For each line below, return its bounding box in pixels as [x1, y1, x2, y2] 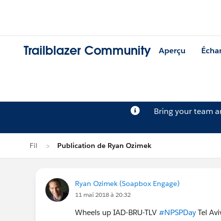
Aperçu [159, 45, 185, 56]
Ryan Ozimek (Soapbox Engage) [75, 179, 180, 188]
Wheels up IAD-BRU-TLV [75, 208, 159, 217]
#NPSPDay [159, 208, 196, 217]
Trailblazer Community [24, 43, 151, 59]
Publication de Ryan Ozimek [57, 141, 151, 150]
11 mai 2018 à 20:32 [75, 190, 131, 199]
